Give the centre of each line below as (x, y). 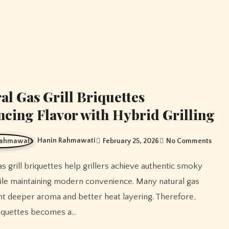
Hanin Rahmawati (67, 140)
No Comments (189, 141)
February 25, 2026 (131, 141)
